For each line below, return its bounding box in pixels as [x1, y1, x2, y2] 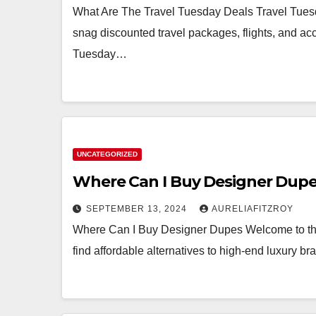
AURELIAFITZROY [212, 204, 293, 214]
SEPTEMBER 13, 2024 [86, 204, 190, 214]
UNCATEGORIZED [77, 150, 138, 158]
